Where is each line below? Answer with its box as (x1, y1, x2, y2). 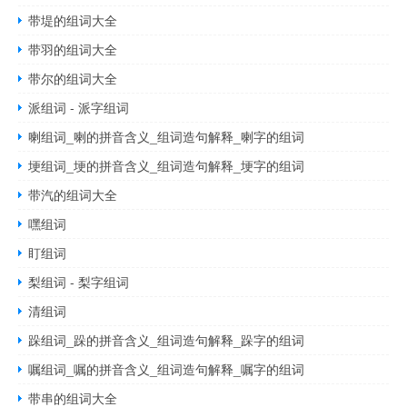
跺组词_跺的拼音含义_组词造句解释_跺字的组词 (28, 331, 305, 349)
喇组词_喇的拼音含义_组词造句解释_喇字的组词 (28, 127, 305, 145)
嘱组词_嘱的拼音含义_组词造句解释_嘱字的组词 (28, 360, 305, 378)
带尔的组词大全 (28, 69, 118, 87)
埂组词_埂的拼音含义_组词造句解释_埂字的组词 (28, 156, 305, 174)
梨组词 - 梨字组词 (28, 273, 130, 291)
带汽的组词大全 (28, 185, 118, 203)
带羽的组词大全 (28, 40, 118, 58)
